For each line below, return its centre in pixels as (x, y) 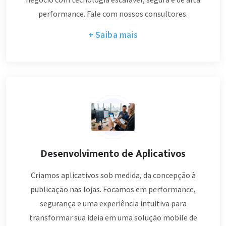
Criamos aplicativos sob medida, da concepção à (113, 175)
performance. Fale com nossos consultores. (113, 14)
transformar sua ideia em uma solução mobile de (113, 217)
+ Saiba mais (113, 35)
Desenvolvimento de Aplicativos (113, 154)
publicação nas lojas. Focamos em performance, (113, 189)
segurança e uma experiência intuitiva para (113, 203)
